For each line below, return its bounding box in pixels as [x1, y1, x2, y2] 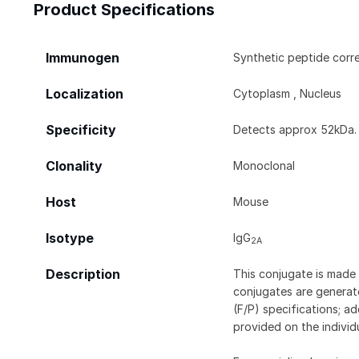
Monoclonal [233, 158, 296, 172]
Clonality [46, 158, 103, 174]
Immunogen [46, 50, 119, 66]
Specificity [46, 122, 116, 138]
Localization [46, 86, 123, 102]
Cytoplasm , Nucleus [233, 86, 342, 100]
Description [46, 266, 120, 282]
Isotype [46, 230, 94, 246]
